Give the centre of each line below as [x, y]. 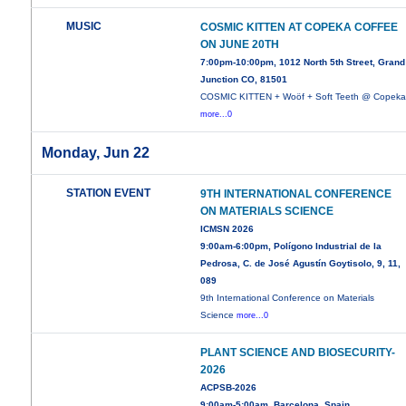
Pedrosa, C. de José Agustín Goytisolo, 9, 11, [301, 264]
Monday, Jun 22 [96, 153]
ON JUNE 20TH [240, 45]
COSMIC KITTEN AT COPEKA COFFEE [300, 28]
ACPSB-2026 [229, 388]
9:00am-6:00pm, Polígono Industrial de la [291, 246]
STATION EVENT [109, 193]
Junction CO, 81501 [244, 80]
